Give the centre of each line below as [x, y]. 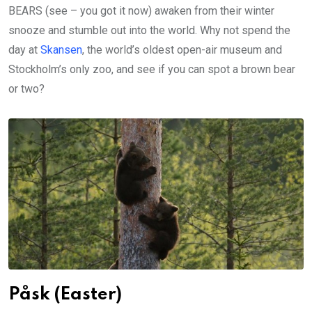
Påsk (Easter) [65, 295]
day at [24, 50]
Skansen [61, 50]
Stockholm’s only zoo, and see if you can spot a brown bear [152, 70]
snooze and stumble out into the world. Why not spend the [149, 31]
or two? [26, 89]
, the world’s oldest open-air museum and [182, 50]
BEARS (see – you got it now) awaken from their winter [141, 11]
